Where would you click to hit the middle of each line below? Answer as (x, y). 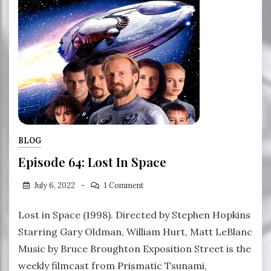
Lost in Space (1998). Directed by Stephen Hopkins (134, 214)
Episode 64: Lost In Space (92, 162)
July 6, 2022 (55, 185)
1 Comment (124, 185)
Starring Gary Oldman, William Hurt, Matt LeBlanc (135, 231)
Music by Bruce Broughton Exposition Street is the (135, 248)
